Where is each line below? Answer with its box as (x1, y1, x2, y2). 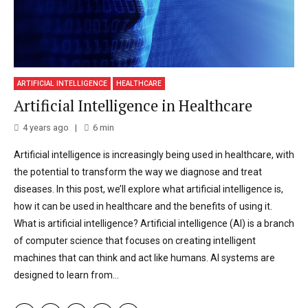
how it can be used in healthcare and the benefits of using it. (14, 201, 272, 212)
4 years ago (23, 122, 69, 133)
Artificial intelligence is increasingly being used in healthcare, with (14, 149, 294, 161)
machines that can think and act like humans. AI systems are (14, 252, 275, 264)
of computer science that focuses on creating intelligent (14, 235, 256, 247)
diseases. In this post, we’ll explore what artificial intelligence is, (14, 184, 283, 195)
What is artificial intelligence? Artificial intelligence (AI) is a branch (14, 218, 294, 230)
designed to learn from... (14, 269, 119, 281)
